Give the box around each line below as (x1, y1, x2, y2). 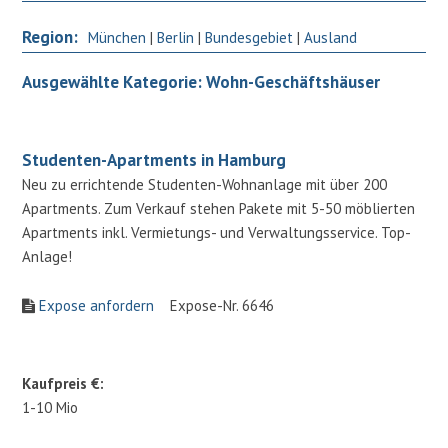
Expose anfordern (39, 295, 155, 315)
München (88, 27, 147, 47)
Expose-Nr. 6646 (154, 295, 275, 315)
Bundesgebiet (205, 27, 294, 47)
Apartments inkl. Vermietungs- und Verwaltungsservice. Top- (22, 222, 412, 242)
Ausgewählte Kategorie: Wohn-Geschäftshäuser (22, 70, 381, 93)
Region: (22, 25, 79, 48)
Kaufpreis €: (22, 373, 105, 393)
